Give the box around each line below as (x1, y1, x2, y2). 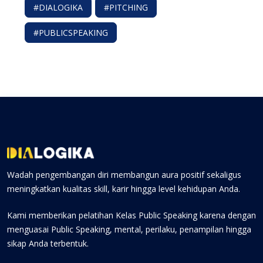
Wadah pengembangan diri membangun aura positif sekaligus (7, 169, 241, 181)
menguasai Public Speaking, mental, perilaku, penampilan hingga (7, 224, 251, 235)
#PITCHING (104, 2, 148, 14)
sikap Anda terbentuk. (7, 238, 89, 249)
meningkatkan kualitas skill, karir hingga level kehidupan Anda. (7, 183, 240, 195)
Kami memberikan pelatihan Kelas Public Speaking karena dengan (7, 210, 256, 221)
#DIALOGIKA (33, 2, 83, 14)
